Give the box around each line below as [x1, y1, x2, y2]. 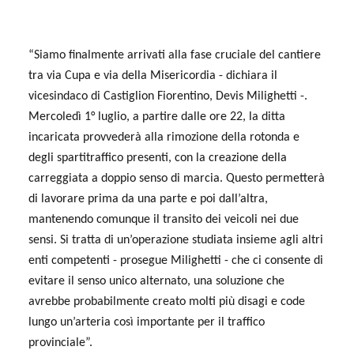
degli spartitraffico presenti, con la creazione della [28, 151, 287, 164]
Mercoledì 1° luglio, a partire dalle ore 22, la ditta [28, 110, 285, 123]
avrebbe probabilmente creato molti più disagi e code [28, 295, 305, 308]
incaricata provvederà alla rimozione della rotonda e [28, 130, 299, 144]
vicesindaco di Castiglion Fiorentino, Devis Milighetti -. [28, 89, 307, 103]
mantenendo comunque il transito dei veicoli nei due [28, 213, 299, 226]
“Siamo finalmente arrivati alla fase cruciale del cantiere [28, 48, 321, 62]
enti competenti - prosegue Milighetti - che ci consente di [28, 254, 323, 267]
